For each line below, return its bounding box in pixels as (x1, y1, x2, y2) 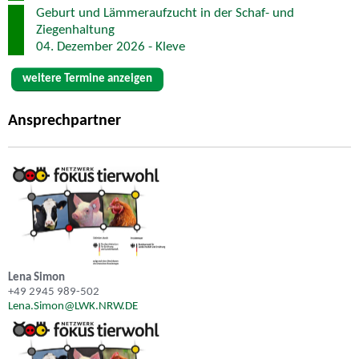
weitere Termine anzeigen (22, 72, 152, 85)
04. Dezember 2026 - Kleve (36, 39, 185, 54)
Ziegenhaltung (36, 22, 115, 37)
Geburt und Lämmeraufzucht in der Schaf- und (36, 6, 294, 20)
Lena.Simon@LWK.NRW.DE (8, 301, 138, 313)
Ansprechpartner (8, 112, 121, 129)
